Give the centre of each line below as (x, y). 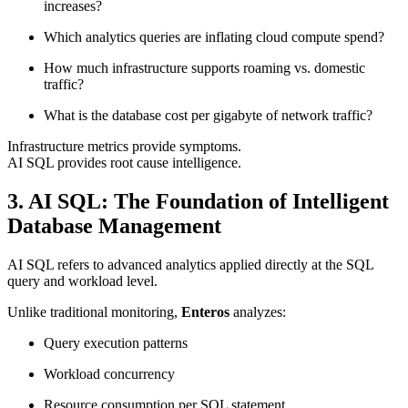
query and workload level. (82, 281)
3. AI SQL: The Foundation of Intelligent (198, 202)
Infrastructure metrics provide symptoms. (124, 147)
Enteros (205, 312)
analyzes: (258, 312)
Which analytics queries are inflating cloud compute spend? (214, 37)
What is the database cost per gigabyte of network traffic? (208, 116)
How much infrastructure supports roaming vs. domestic (204, 68)
